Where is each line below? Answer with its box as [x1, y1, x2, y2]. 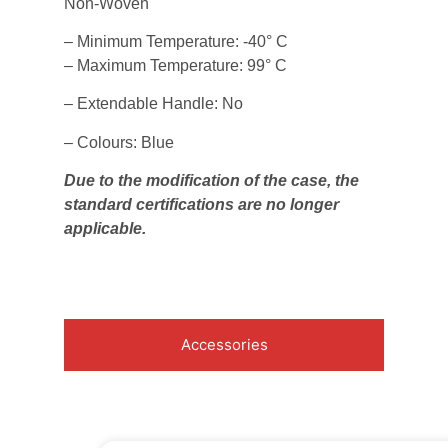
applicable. [64, 220, 146, 238]
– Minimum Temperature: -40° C [64, 32, 288, 50]
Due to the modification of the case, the [64, 172, 359, 190]
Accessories [180, 335, 268, 355]
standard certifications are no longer [64, 196, 339, 214]
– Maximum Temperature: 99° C [64, 56, 287, 74]
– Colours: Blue [64, 133, 174, 151]
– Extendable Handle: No [64, 95, 243, 113]
